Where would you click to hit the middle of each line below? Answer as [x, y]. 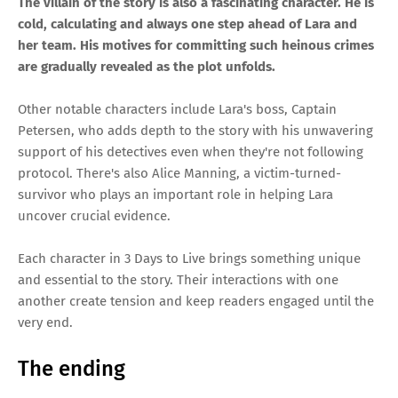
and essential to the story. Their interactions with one [178, 280]
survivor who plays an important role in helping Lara [175, 195]
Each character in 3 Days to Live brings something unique [189, 259]
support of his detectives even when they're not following [191, 152]
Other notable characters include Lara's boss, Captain [177, 110]
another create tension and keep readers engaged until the [196, 302]
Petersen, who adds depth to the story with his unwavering [195, 131]
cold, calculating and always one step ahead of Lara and [187, 24]
